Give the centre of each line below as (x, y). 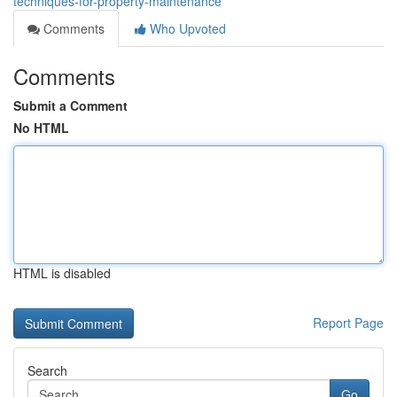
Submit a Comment (70, 105)
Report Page (348, 323)
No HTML (41, 128)
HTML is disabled (62, 273)
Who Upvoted (186, 28)
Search (47, 370)
